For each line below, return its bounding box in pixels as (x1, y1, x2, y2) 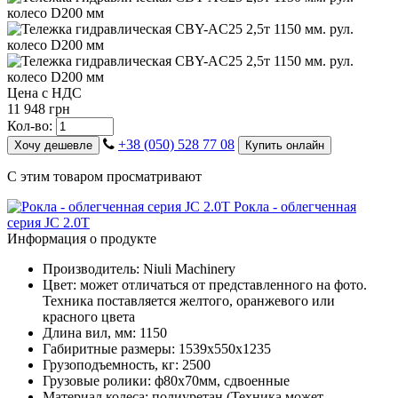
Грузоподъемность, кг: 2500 (43, 356, 235, 372)
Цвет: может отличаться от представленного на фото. (43, 276, 367, 292)
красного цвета (43, 308, 142, 324)
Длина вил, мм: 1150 (43, 324, 181, 340)
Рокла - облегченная (230, 198, 356, 214)
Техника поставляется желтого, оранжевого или (43, 292, 335, 308)
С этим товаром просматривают (7, 168, 202, 184)
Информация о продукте (7, 230, 156, 246)
